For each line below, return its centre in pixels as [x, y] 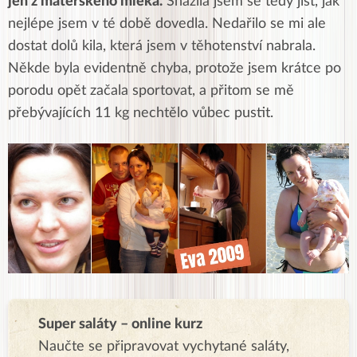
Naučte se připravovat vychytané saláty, [164, 346]
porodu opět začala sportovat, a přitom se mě [151, 91]
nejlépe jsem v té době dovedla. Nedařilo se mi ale [167, 24]
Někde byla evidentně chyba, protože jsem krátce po [175, 69]
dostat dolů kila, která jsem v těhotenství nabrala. [162, 46]
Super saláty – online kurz [120, 324]
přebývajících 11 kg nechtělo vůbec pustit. [141, 113]
